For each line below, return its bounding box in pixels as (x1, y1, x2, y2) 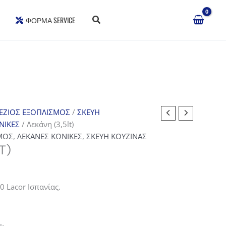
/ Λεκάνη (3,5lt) (19, 119, 74, 129)
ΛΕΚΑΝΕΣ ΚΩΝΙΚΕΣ (17, 131, 82, 141)
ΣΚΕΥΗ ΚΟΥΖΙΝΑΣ (86, 131, 147, 141)
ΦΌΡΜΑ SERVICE (26, 15, 75, 25)
